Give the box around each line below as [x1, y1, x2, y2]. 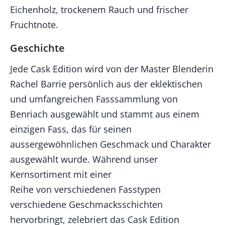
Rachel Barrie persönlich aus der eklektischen [10, 78, 202, 90]
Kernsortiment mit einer [10, 168, 111, 181]
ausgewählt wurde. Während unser [10, 153, 158, 166]
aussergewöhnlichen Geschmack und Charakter [10, 138, 211, 151]
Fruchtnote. [10, 19, 58, 31]
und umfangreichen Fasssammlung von [10, 93, 178, 105]
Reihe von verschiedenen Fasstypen [10, 183, 161, 196]
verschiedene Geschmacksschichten [10, 198, 163, 211]
